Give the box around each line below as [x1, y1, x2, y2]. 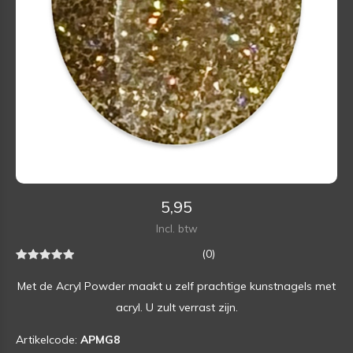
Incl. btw [155, 221, 198, 235]
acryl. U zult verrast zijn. [115, 299, 238, 314]
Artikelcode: [16, 332, 80, 347]
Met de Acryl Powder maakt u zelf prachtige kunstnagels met [17, 278, 336, 293]
